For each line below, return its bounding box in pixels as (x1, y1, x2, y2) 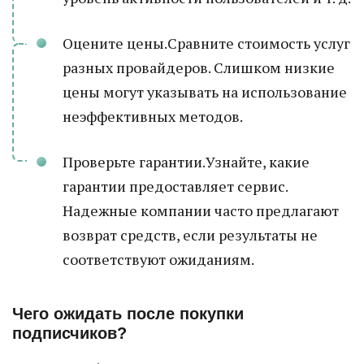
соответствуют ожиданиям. (63, 249, 254, 269)
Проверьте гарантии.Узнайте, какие (63, 152, 310, 171)
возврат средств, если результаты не (63, 225, 318, 245)
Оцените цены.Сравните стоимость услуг (63, 33, 350, 53)
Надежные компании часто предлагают (63, 201, 339, 220)
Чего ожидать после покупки (12, 305, 244, 323)
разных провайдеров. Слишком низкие (63, 58, 335, 77)
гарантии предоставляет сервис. (63, 176, 288, 196)
